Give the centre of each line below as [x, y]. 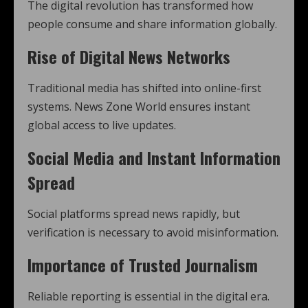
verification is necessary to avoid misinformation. [153, 232]
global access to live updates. [102, 125]
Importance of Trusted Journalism [143, 265]
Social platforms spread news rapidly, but [134, 214]
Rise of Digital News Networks [129, 56]
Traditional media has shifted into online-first [144, 88]
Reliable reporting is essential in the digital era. [148, 296]
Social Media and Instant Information [154, 157]
